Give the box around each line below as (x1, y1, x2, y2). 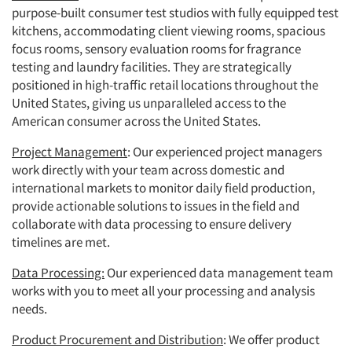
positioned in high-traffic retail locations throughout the (12, 76, 318, 94)
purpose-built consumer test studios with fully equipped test (12, 4, 339, 22)
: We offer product (223, 331, 320, 349)
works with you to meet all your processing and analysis (12, 282, 315, 300)
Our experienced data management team (104, 264, 333, 282)
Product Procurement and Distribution (12, 331, 223, 349)
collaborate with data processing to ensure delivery (12, 215, 291, 233)
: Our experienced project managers (127, 143, 322, 161)
